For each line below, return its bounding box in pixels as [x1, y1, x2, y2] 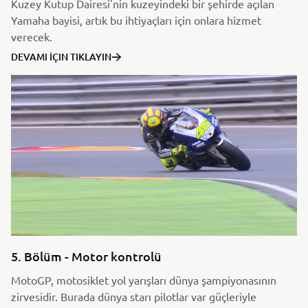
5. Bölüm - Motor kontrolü [11, 247, 162, 264]
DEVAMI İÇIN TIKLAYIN [11, 49, 111, 63]
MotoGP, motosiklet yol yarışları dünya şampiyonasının [11, 272, 276, 287]
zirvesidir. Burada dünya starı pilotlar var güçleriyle [11, 289, 256, 303]
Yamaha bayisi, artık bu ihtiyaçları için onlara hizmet [11, 12, 261, 27]
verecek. [11, 29, 52, 43]
